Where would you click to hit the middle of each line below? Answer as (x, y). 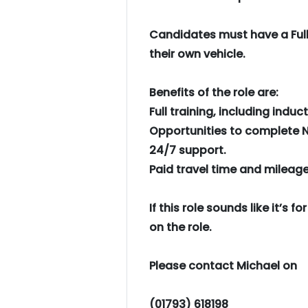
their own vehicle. (197, 54)
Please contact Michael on (223, 266)
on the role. (180, 227)
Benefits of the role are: (214, 92)
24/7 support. (188, 150)
